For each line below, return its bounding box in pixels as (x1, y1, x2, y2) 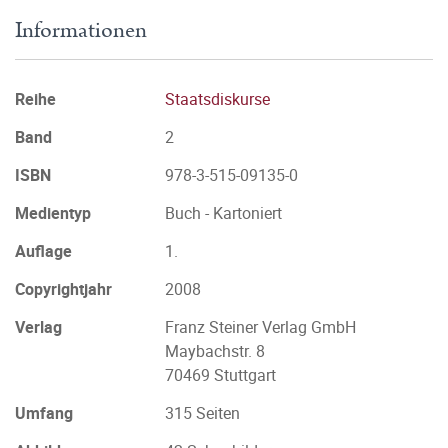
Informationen (15, 14, 147, 47)
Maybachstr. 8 (165, 340, 265, 362)
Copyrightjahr (15, 278, 112, 300)
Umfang (15, 402, 73, 424)
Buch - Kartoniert (165, 202, 282, 224)
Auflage (15, 240, 72, 262)
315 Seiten (165, 402, 240, 424)
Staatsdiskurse (165, 88, 270, 110)
